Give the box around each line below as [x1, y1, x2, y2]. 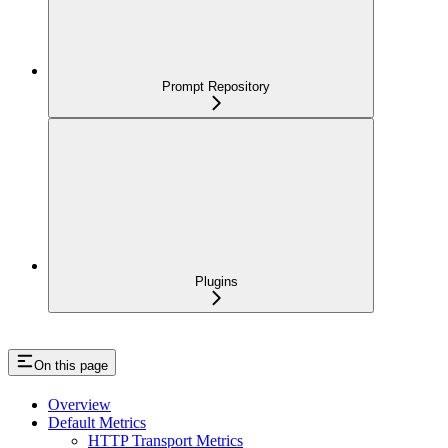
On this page [34, 357, 108, 373]
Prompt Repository [162, 78, 270, 94]
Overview [48, 395, 111, 413]
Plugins [194, 273, 238, 289]
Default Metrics [48, 413, 146, 431]
